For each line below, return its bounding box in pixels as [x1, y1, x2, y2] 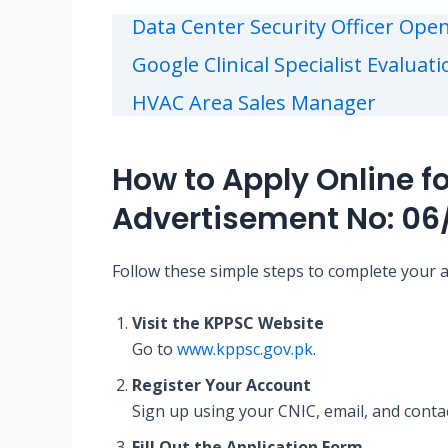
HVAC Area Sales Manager [132, 89, 376, 117]
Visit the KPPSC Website [132, 311, 324, 334]
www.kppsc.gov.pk [177, 337, 313, 360]
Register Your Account [132, 373, 311, 396]
